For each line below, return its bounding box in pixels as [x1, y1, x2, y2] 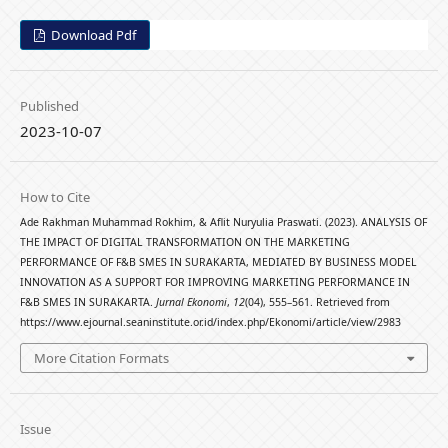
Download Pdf [48, 26, 137, 45]
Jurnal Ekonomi [155, 295, 227, 310]
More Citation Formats [34, 348, 169, 367]
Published [19, 97, 79, 116]
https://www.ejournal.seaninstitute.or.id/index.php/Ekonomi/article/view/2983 [19, 315, 401, 330]
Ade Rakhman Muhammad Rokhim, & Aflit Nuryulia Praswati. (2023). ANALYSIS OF [19, 215, 427, 230]
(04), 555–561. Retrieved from [244, 295, 390, 310]
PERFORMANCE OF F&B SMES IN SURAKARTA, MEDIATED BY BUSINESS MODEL [19, 255, 417, 270]
